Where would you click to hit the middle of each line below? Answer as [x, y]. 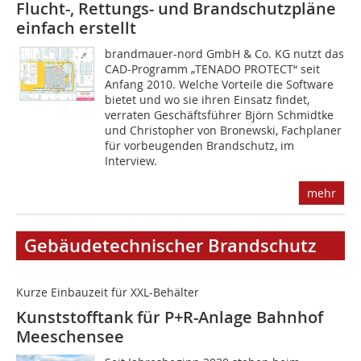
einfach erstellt [76, 28]
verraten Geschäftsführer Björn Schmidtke [220, 115]
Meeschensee [70, 337]
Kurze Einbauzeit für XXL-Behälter [108, 293]
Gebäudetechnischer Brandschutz [170, 246]
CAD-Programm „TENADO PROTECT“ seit [213, 69]
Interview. [131, 161]
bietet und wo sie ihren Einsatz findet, [207, 100]
